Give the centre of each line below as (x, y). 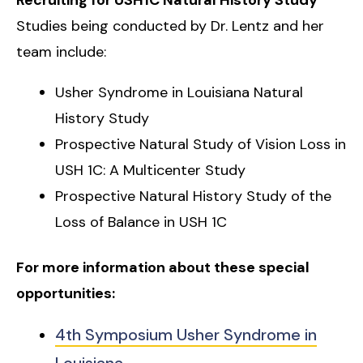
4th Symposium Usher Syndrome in (186, 334)
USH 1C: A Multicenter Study (150, 170)
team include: (61, 51)
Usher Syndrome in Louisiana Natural (179, 92)
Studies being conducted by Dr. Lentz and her (170, 26)
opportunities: (66, 293)
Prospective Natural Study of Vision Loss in (201, 144)
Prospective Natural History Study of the (193, 196)
